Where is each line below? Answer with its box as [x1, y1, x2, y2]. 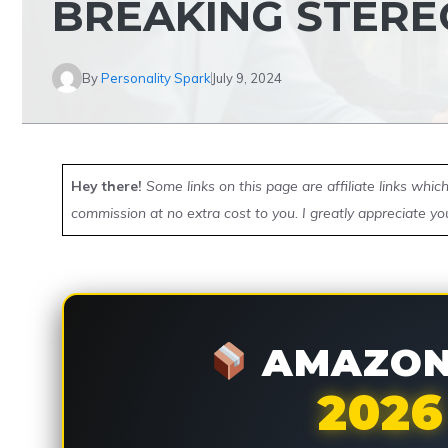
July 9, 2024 [212, 69, 282, 86]
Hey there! [71, 177, 142, 195]
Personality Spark [101, 69, 211, 86]
